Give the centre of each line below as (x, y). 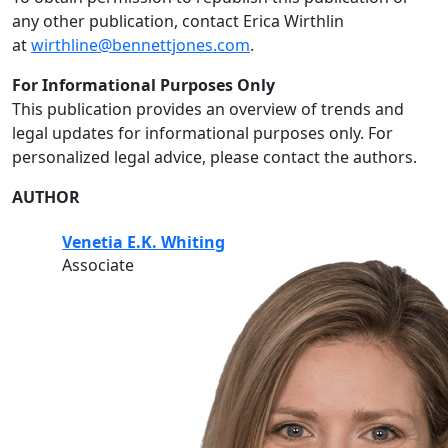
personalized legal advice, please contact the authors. (214, 157)
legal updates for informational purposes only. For (202, 133)
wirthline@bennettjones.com (140, 45)
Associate (98, 265)
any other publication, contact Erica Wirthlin (178, 21)
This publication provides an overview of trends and (208, 109)
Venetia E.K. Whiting (143, 242)
